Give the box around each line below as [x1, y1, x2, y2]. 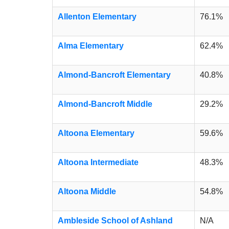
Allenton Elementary [58, 12, 136, 21]
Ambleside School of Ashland [58, 216, 173, 225]
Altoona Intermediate [58, 157, 139, 167]
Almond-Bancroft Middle [58, 99, 152, 108]
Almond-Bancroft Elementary [58, 70, 171, 79]
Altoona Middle [58, 187, 116, 196]
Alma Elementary [58, 41, 124, 50]
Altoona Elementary [58, 128, 134, 138]
